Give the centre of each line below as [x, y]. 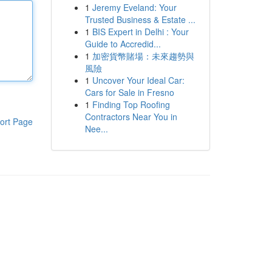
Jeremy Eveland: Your [134, 7]
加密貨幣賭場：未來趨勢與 [143, 56]
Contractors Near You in [131, 117]
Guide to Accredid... [123, 44]
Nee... [96, 129]
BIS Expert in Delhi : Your [140, 32]
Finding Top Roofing [131, 104]
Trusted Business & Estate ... [140, 19]
